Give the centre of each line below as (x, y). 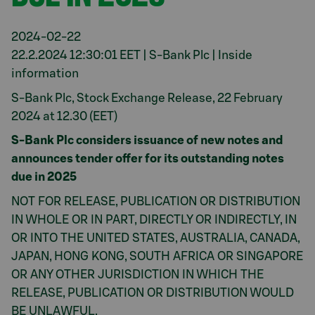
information (45, 73)
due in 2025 (44, 177)
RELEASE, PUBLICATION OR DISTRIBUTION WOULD (153, 292)
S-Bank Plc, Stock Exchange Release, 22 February (147, 98)
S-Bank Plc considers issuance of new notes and (147, 140)
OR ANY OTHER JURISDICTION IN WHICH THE (137, 274)
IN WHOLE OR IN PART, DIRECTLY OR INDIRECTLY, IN (154, 219)
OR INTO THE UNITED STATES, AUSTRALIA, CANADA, (156, 238)
